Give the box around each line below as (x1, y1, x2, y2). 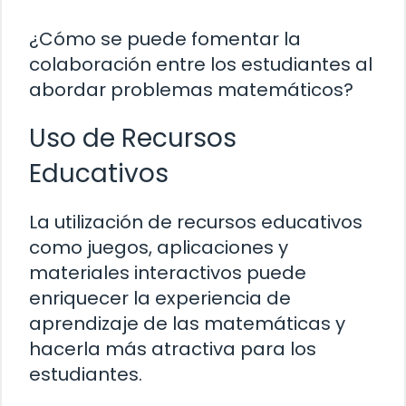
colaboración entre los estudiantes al (29, 52, 372, 78)
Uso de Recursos (29, 121, 237, 157)
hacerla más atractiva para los (29, 336, 316, 362)
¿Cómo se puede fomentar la (29, 26, 301, 53)
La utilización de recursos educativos (29, 209, 362, 236)
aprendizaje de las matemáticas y (29, 311, 345, 337)
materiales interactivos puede (29, 260, 306, 286)
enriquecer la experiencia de (29, 285, 291, 312)
